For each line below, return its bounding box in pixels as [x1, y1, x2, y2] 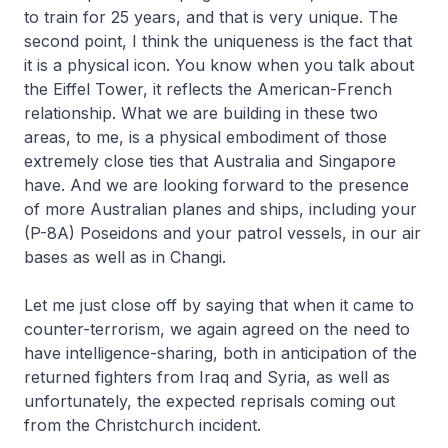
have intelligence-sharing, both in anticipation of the [24, 343, 417, 363]
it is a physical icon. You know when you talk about [24, 55, 414, 75]
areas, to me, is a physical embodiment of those [24, 127, 387, 147]
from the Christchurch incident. [24, 415, 261, 435]
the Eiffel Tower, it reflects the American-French [24, 79, 392, 99]
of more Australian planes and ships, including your [24, 199, 417, 219]
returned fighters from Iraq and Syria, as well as [24, 367, 390, 387]
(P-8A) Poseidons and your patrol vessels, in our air [24, 223, 421, 243]
